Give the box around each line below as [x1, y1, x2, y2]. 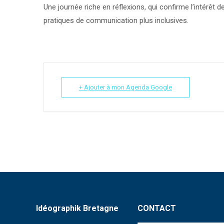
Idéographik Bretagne [36, 203, 118, 213]
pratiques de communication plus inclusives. [43, 16, 188, 25]
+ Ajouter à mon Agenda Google [79, 83, 172, 91]
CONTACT [137, 203, 176, 213]
